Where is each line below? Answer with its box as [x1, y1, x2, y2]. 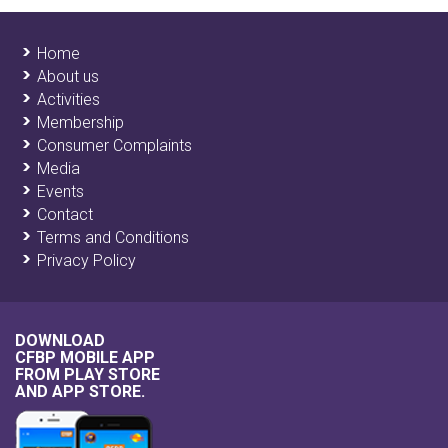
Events [37, 181, 84, 201]
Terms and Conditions [37, 227, 189, 247]
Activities [37, 89, 100, 109]
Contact [37, 204, 93, 224]
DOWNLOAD [15, 330, 105, 350]
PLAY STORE [64, 364, 160, 384]
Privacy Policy [37, 250, 136, 270]
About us [37, 66, 99, 86]
